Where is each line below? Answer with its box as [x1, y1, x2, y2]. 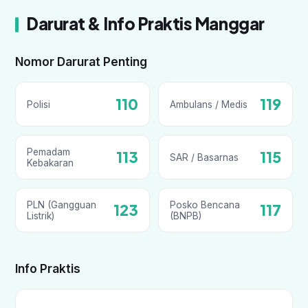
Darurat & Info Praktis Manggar [26, 13, 265, 34]
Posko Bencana [170, 199, 240, 210]
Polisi [27, 98, 50, 110]
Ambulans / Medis [170, 98, 247, 110]
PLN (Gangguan [27, 199, 96, 210]
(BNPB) [170, 210, 201, 221]
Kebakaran [27, 157, 74, 168]
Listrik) [27, 210, 54, 221]
